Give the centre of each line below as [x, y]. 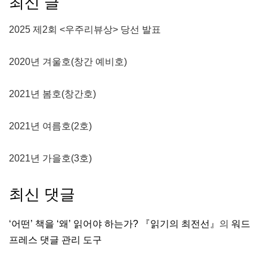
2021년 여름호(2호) [50, 126]
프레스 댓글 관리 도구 [55, 240]
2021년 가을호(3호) [50, 158]
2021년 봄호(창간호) [52, 94]
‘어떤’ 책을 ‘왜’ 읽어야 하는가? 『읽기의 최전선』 [114, 223]
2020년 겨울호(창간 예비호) [68, 61]
